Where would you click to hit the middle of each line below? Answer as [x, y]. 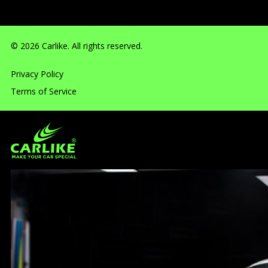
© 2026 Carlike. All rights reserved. [77, 45]
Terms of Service [44, 91]
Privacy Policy [37, 74]
